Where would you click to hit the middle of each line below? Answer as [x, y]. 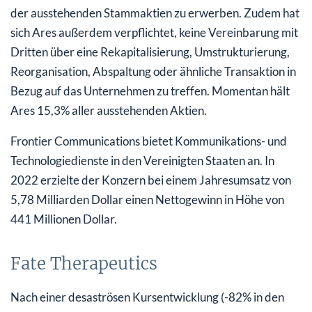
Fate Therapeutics [84, 263]
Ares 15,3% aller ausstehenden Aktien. [109, 110]
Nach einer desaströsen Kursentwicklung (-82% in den [147, 297]
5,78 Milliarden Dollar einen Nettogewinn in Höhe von [147, 199]
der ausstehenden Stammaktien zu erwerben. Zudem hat [155, 13]
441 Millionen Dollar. [64, 219]
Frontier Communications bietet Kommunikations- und [149, 141]
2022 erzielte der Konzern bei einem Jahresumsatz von [151, 180]
